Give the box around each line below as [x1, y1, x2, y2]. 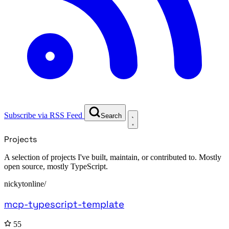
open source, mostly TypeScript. [4, 162, 108, 171]
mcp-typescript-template [4, 198, 124, 211]
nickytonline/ [4, 179, 46, 189]
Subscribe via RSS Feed [4, 110, 82, 120]
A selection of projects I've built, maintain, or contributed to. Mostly [4, 153, 221, 162]
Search [101, 111, 122, 120]
